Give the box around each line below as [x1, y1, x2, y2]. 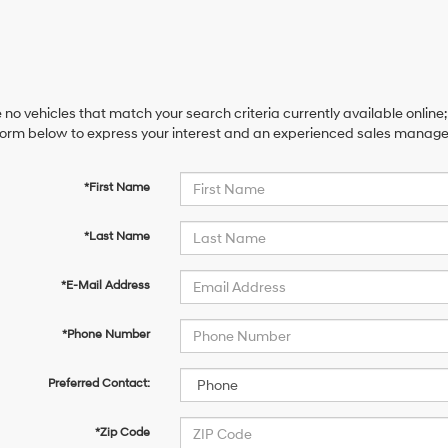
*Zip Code [94, 425, 150, 440]
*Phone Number [61, 327, 150, 342]
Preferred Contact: [47, 376, 150, 391]
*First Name [83, 180, 150, 195]
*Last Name [83, 229, 150, 244]
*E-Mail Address [60, 278, 150, 293]
